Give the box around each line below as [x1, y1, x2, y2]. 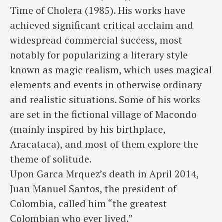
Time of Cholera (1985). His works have [10, 3, 185, 17]
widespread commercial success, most [10, 33, 182, 47]
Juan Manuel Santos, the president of [10, 182, 176, 196]
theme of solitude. [10, 152, 92, 166]
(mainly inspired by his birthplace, [10, 122, 166, 136]
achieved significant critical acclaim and [10, 18, 193, 32]
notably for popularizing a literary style [10, 48, 188, 62]
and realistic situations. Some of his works [10, 93, 200, 107]
